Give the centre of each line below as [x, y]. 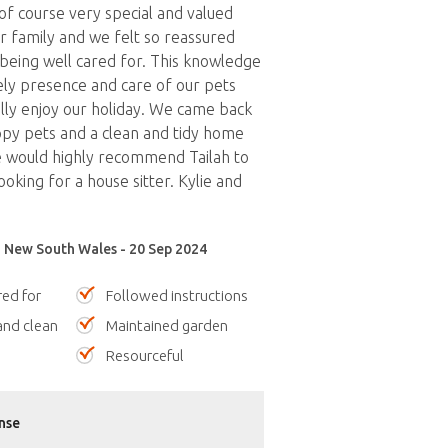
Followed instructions [177, 295]
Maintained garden [167, 325]
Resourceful [145, 355]
